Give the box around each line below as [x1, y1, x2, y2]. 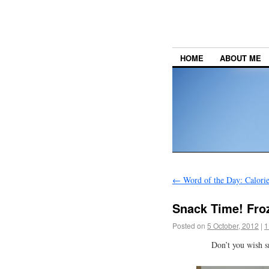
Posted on [172, 220, 205, 231]
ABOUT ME [220, 52, 261, 64]
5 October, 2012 [207, 220, 259, 231]
